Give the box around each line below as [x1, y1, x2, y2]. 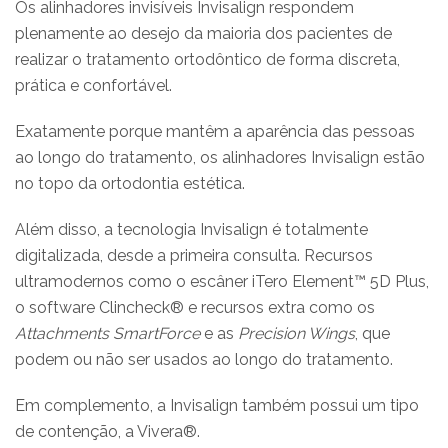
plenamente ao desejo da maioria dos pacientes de [15, 23, 392, 43]
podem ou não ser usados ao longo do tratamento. [15, 349, 393, 369]
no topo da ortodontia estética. [15, 173, 245, 193]
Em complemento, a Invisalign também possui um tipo [15, 395, 419, 415]
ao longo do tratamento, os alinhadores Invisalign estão [15, 147, 425, 167]
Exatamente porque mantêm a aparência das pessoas [15, 121, 415, 141]
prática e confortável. [15, 75, 172, 95]
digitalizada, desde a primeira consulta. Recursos [15, 245, 373, 265]
